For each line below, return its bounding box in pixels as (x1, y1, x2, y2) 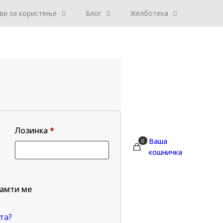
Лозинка (15, 125, 50, 136)
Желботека (130, 8, 168, 18)
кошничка (148, 147, 182, 157)
